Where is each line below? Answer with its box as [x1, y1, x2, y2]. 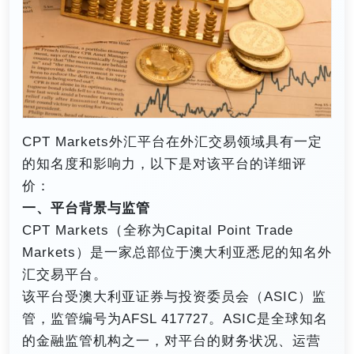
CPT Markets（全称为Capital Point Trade [22, 223, 293, 239]
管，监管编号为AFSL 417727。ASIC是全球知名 [22, 311, 328, 327]
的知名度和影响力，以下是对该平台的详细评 [22, 156, 307, 172]
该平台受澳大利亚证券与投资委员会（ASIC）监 [22, 289, 326, 305]
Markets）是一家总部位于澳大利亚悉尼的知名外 [22, 245, 332, 261]
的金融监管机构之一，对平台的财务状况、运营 [22, 333, 321, 349]
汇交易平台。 [22, 267, 107, 283]
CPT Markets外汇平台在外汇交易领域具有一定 [22, 134, 322, 150]
